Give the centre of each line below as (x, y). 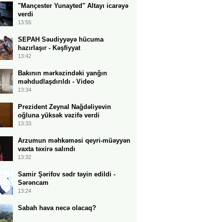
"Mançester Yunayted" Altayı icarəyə (73, 6)
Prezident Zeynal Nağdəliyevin (64, 107)
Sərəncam (33, 183)
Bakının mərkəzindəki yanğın (62, 73)
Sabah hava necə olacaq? (57, 208)
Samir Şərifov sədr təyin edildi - (67, 174)
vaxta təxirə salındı (47, 149)
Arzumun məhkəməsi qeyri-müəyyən (74, 140)
